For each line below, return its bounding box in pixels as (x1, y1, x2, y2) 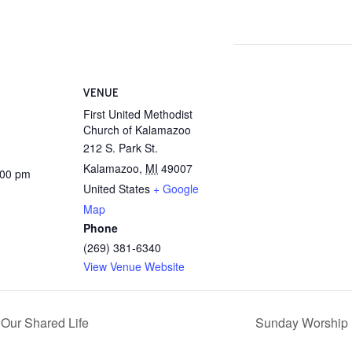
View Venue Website (83, 258, 185, 274)
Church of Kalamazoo (83, 121, 191, 137)
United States (83, 180, 150, 196)
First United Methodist (83, 105, 192, 122)
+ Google (153, 180, 199, 196)
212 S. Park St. (83, 139, 158, 156)
